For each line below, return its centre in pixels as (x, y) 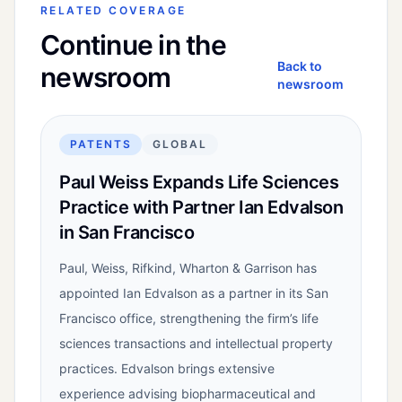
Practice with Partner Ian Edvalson (201, 208)
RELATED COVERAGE (114, 11)
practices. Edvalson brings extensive (167, 369)
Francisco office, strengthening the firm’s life (189, 319)
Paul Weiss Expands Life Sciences (199, 183)
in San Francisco (127, 233)
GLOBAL (180, 144)
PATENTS (101, 144)
